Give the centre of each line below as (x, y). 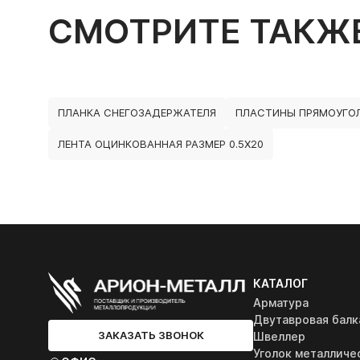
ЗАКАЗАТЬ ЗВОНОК (151, 335)
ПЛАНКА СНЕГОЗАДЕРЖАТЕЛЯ (137, 112)
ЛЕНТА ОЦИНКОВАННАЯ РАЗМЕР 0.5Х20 (161, 144)
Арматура (281, 303)
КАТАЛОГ (280, 283)
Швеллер (279, 336)
